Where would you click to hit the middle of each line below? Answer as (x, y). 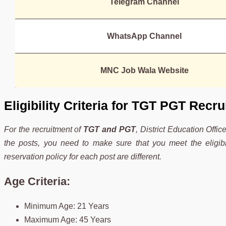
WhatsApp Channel (147, 36)
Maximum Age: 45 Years (68, 219)
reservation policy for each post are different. (83, 156)
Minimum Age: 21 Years (67, 206)
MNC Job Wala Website (147, 70)
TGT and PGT (109, 129)
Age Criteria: (37, 181)
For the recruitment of (44, 129)
